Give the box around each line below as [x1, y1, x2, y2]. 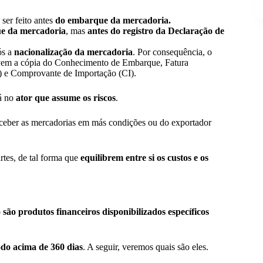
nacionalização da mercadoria [14, 46, 133, 57]
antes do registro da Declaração [87, 25, 213, 36]
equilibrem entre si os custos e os [80, 152, 208, 163]
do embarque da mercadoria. [55, 15, 171, 25]
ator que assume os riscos [16, 92, 116, 103]
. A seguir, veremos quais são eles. [83, 242, 211, 252]
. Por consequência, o [133, 46, 212, 57]
